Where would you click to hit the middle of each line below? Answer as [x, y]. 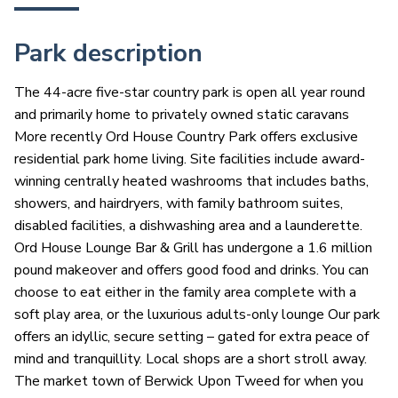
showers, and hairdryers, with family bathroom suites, [179, 204]
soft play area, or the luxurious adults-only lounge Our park [197, 315]
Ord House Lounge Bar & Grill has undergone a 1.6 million [193, 248]
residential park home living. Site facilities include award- [190, 159]
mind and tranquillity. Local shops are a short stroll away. [191, 359]
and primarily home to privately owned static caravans [182, 115]
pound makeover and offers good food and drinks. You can [191, 271]
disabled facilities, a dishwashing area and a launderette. [188, 226]
